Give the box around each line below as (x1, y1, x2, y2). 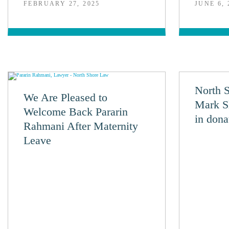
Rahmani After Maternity (24, 120, 138, 132)
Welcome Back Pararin (24, 105, 128, 118)
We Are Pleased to (24, 91, 107, 104)
